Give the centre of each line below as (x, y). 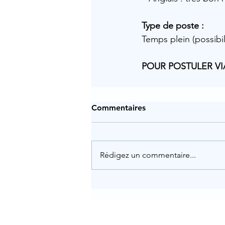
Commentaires (119, 108)
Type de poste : (173, 26)
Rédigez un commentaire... (148, 155)
